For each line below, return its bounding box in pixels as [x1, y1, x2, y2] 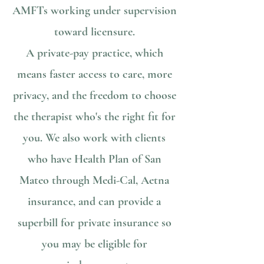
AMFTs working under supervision [12, 4, 177, 18]
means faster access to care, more [16, 67, 172, 81]
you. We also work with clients [23, 131, 166, 145]
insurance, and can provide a [28, 194, 161, 209]
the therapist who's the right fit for [13, 110, 176, 124]
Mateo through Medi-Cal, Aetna [19, 173, 169, 187]
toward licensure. [54, 25, 135, 39]
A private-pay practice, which [25, 46, 163, 60]
